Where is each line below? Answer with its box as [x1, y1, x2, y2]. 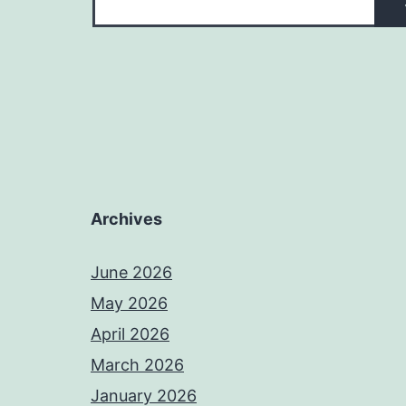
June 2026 [91, 262, 172, 282]
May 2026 [91, 293, 168, 313]
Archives [91, 208, 162, 228]
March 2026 [91, 354, 184, 374]
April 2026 [91, 324, 169, 343]
